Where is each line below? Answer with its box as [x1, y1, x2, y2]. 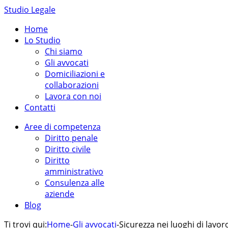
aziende [45, 188, 74, 199]
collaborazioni [45, 79, 99, 91]
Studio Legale [4, 4, 55, 15]
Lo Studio [24, 35, 61, 46]
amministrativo [45, 166, 103, 177]
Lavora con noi [45, 91, 101, 102]
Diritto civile [45, 144, 91, 155]
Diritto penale [45, 132, 98, 144]
